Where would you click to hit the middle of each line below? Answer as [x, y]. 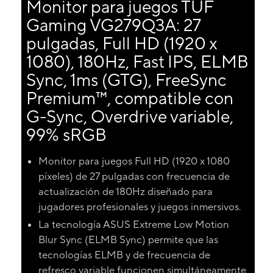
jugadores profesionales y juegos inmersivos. [140, 207]
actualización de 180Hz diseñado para [125, 192]
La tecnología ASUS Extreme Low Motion [133, 225]
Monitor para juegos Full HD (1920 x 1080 [134, 162]
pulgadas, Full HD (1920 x [121, 44]
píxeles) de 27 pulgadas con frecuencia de [134, 177]
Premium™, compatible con [129, 98]
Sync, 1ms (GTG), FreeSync [126, 80]
